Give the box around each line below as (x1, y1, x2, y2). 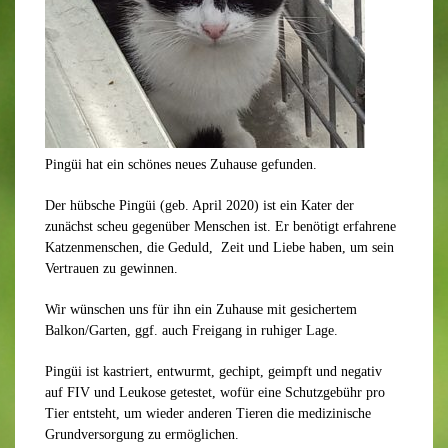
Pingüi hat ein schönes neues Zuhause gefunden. (45, 157, 317, 172)
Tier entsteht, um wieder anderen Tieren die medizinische (45, 406, 371, 421)
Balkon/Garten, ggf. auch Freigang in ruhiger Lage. (45, 323, 338, 338)
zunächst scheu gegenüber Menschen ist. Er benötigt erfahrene (45, 219, 396, 234)
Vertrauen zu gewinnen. (45, 261, 178, 276)
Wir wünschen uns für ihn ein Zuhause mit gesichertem (45, 302, 357, 317)
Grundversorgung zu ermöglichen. (45, 427, 239, 442)
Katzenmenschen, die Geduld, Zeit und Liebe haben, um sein (45, 240, 394, 255)
